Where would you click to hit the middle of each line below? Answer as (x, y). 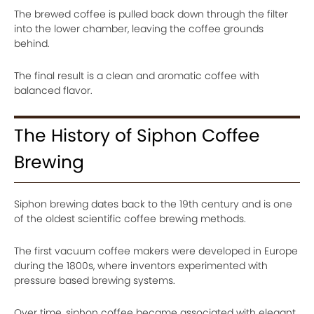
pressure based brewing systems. (95, 280)
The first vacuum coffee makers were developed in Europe (156, 251)
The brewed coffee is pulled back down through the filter (151, 14)
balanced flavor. (53, 90)
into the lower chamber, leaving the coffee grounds (139, 29)
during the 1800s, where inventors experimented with (141, 266)
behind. (32, 43)
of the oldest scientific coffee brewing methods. (130, 219)
